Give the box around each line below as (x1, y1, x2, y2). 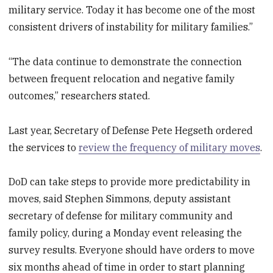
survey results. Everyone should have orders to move (9, 244, 255, 257)
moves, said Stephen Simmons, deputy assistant (9, 193, 232, 205)
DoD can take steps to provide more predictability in (9, 175, 251, 188)
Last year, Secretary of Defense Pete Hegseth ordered (9, 124, 253, 136)
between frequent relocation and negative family (9, 72, 235, 85)
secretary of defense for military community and (9, 210, 233, 222)
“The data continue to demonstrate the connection (9, 55, 243, 68)
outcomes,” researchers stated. (9, 89, 151, 102)
